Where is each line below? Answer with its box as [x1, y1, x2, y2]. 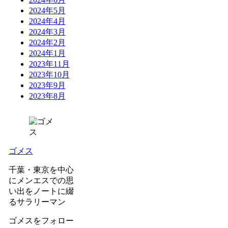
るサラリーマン [8, 197, 66, 206]
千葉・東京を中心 [8, 165, 74, 174]
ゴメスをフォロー [8, 216, 74, 225]
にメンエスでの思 [8, 176, 74, 185]
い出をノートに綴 [8, 186, 74, 195]
